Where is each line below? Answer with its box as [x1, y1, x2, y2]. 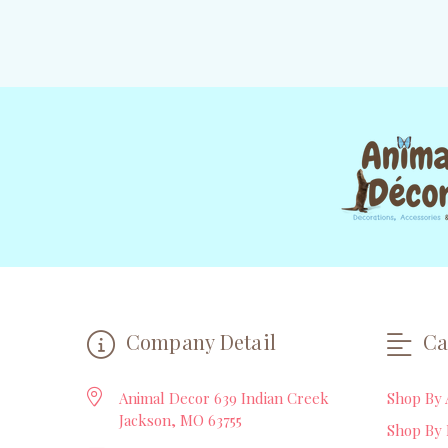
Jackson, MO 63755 [119, 409, 242, 430]
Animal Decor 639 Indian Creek [119, 387, 329, 408]
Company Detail [120, 327, 276, 355]
